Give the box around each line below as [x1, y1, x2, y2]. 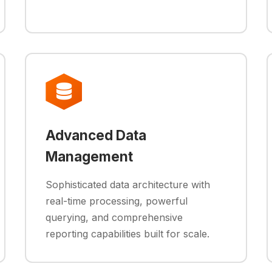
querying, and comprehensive [46, 211, 183, 223]
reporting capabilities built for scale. [46, 228, 210, 240]
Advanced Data [46, 127, 147, 143]
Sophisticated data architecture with [46, 178, 211, 191]
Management [46, 148, 134, 165]
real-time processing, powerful [46, 195, 188, 207]
